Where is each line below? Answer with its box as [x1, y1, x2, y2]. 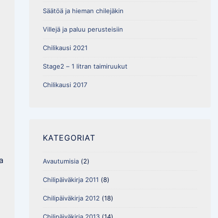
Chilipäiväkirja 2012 [42, 194, 100, 202]
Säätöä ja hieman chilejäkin [42, 7, 124, 15]
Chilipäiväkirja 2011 [42, 175, 99, 183]
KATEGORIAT [42, 133, 95, 143]
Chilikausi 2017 [42, 81, 87, 89]
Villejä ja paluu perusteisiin [42, 25, 123, 34]
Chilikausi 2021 [42, 44, 88, 52]
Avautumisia [42, 157, 79, 165]
